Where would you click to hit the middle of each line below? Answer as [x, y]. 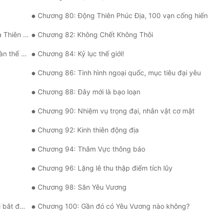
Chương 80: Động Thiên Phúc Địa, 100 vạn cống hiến [123, 16]
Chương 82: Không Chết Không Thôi [95, 35]
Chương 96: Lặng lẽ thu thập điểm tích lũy [105, 168]
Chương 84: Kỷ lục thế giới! [81, 54]
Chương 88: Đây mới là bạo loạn [89, 92]
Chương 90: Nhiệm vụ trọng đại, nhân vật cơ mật [116, 111]
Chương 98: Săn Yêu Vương [82, 187]
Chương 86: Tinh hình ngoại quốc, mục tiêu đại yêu [119, 73]
